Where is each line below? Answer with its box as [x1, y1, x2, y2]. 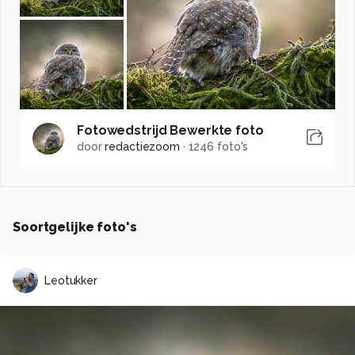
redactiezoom [105, 140, 180, 154]
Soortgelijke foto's [13, 219, 137, 235]
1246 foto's [188, 140, 249, 154]
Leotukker [44, 273, 97, 287]
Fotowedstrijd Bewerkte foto [77, 123, 264, 139]
